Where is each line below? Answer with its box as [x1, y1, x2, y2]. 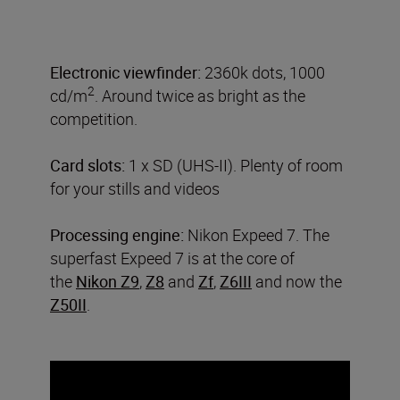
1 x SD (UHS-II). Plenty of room [125, 154, 343, 176]
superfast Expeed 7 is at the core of [50, 246, 295, 269]
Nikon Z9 [76, 270, 139, 292]
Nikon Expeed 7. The [184, 223, 329, 246]
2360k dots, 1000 [201, 61, 325, 83]
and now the [252, 270, 342, 292]
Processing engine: [50, 223, 184, 246]
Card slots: [50, 154, 125, 176]
